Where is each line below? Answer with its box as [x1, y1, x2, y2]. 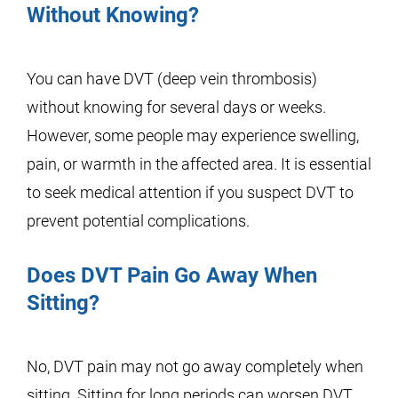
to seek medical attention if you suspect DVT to [27, 183, 354, 202]
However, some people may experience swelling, [27, 126, 359, 145]
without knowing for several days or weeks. [27, 98, 326, 116]
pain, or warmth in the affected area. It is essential [27, 155, 371, 173]
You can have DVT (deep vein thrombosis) [27, 69, 317, 88]
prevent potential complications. [27, 211, 250, 230]
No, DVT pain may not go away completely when [27, 357, 363, 376]
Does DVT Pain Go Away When [27, 263, 317, 288]
